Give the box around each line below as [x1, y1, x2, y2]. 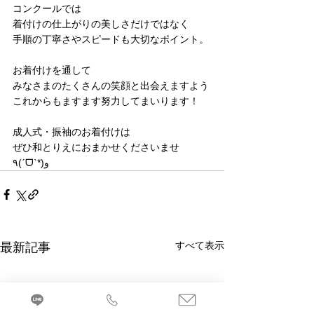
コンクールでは [13, 3, 81, 14]
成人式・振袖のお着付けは [13, 126, 130, 137]
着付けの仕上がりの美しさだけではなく [13, 18, 189, 29]
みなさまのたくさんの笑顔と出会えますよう [13, 80, 209, 91]
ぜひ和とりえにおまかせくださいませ [13, 142, 179, 153]
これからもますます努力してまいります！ [13, 95, 199, 107]
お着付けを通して [13, 64, 91, 76]
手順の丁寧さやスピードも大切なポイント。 [13, 34, 209, 45]
